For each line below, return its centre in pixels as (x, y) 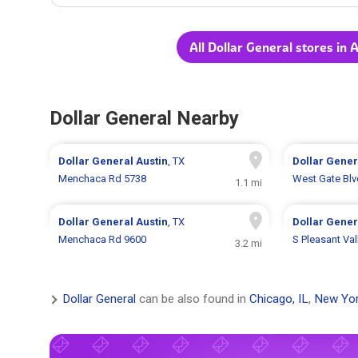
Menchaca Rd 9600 (103, 240)
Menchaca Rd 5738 (103, 179)
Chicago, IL (279, 299)
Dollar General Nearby (144, 119)
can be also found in (193, 299)
